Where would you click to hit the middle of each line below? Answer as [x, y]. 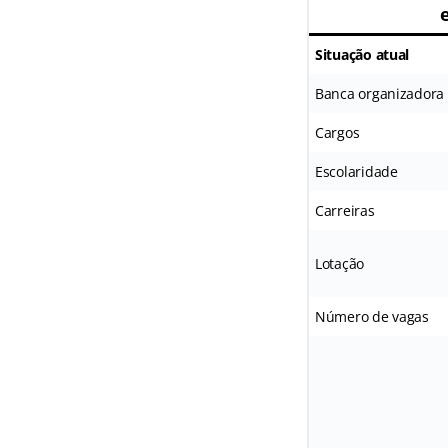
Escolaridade [356, 171]
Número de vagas [371, 316]
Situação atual [362, 54]
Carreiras [344, 210]
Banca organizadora [379, 93]
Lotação [339, 263]
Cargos [337, 132]
